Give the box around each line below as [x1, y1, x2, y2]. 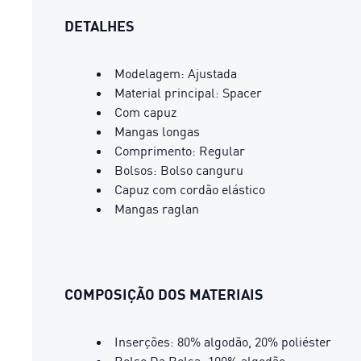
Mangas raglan [114, 200, 199, 217]
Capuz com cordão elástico [114, 180, 265, 197]
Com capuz [114, 103, 176, 120]
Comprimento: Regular [114, 142, 245, 159]
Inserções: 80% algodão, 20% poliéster [114, 333, 331, 350]
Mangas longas [114, 122, 200, 139]
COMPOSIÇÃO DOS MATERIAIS [64, 284, 263, 303]
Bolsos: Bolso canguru [114, 161, 243, 178]
